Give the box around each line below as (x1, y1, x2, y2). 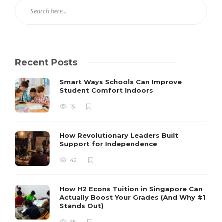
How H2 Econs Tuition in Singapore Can (59, 185, 203, 193)
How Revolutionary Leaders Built (59, 131, 178, 140)
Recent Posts (15, 57, 77, 68)
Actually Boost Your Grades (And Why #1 (59, 193, 206, 202)
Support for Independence (59, 140, 159, 148)
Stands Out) (59, 202, 106, 210)
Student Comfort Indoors (59, 86, 155, 95)
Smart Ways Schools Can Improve (59, 78, 182, 86)
